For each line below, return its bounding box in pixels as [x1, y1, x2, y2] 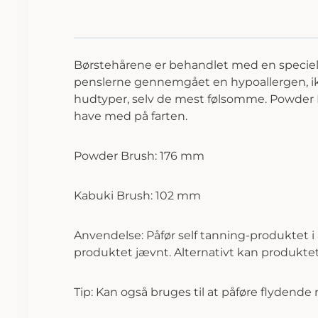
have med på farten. [74, 109, 187, 123]
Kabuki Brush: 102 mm [74, 188, 201, 202]
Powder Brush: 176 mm [74, 148, 204, 163]
